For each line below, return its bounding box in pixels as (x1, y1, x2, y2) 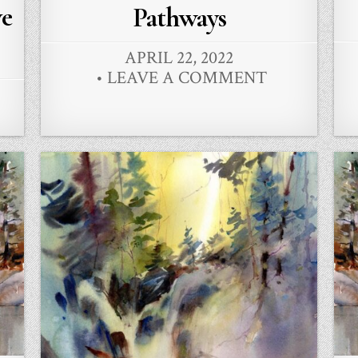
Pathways (132, 2, 226, 35)
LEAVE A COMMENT (106, 66, 267, 90)
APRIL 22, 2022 (125, 46, 233, 70)
